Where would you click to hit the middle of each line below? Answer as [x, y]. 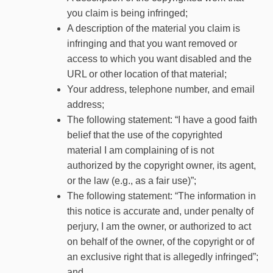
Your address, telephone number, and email [161, 89]
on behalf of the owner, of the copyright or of [161, 242]
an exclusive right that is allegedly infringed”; [163, 257]
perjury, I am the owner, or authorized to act [159, 226]
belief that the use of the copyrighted [145, 135]
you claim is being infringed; [128, 13]
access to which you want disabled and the [160, 59]
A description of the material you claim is [154, 28]
